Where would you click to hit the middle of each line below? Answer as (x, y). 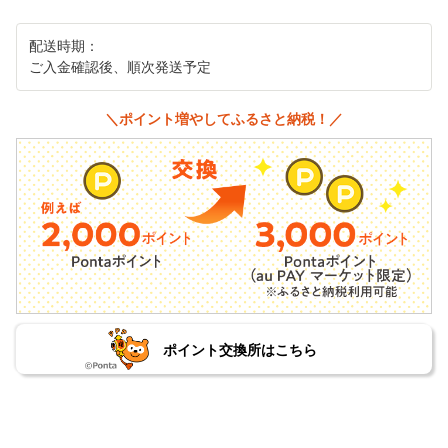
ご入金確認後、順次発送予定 (120, 67)
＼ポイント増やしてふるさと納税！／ (224, 118)
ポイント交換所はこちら (239, 349)
